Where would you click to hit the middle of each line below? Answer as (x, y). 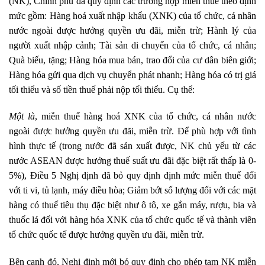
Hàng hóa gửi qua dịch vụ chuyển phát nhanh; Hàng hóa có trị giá (132, 75)
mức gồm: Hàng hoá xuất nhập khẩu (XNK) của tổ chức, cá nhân (132, 15)
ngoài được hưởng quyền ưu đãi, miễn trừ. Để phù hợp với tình (132, 131)
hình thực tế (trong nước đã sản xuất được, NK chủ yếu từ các (132, 146)
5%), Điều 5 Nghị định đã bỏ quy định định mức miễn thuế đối (132, 176)
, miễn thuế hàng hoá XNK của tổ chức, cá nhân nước (146, 117)
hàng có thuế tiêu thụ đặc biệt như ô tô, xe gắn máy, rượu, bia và (132, 205)
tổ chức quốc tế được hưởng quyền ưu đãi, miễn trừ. (106, 235)
